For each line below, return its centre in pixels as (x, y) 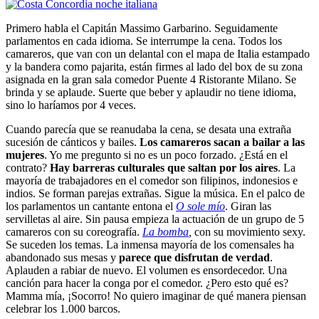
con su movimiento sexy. (250, 232)
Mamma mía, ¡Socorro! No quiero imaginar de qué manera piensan (156, 296)
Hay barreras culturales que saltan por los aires (164, 168)
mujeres (25, 155)
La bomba (166, 232)
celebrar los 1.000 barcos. (63, 309)
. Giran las (248, 206)
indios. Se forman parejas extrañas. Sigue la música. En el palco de (155, 194)
